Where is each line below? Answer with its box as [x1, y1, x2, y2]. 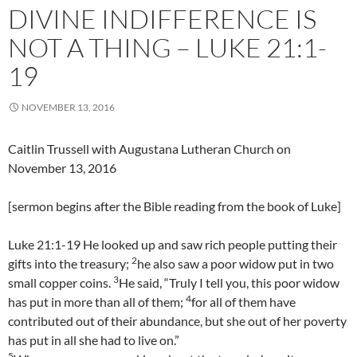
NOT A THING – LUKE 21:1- [8, 31, 327, 65]
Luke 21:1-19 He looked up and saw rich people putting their [8, 237, 337, 253]
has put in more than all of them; [8, 294, 186, 310]
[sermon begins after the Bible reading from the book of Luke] [8, 198, 341, 214]
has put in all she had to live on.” [8, 332, 179, 348]
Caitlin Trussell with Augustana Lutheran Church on [8, 141, 291, 157]
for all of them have [191, 294, 296, 310]
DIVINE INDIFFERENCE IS [8, 2, 316, 36]
